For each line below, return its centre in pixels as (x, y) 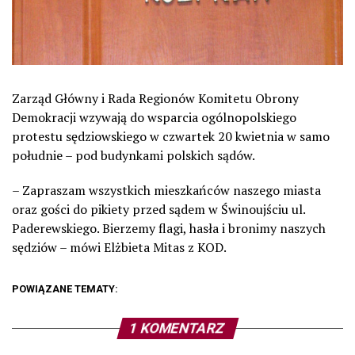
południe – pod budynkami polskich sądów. (134, 156)
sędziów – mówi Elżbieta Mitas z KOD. (119, 248)
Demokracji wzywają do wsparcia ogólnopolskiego (154, 118)
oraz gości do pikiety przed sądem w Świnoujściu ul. (158, 210)
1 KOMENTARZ (177, 328)
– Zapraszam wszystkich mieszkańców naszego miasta (166, 191)
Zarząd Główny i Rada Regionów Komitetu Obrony (155, 99)
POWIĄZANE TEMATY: (65, 289)
